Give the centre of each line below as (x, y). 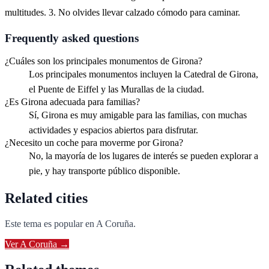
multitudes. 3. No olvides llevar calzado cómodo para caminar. (122, 12)
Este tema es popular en (50, 224)
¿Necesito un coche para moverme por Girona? (94, 143)
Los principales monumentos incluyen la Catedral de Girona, (144, 74)
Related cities (46, 198)
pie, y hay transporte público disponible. (104, 171)
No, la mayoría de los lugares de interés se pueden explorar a (144, 156)
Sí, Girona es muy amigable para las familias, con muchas (138, 115)
